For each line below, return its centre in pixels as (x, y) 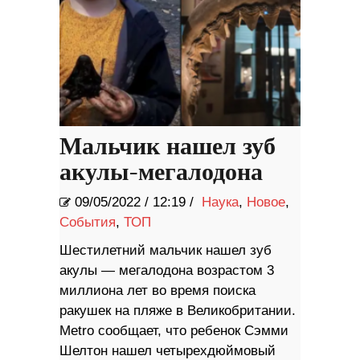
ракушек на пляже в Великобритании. (178, 311)
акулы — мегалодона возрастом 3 (167, 271)
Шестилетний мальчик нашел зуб (166, 251)
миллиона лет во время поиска (157, 291)
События (88, 223)
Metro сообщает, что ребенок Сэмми (174, 331)
